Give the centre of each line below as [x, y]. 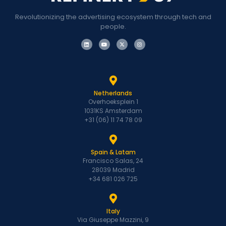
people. [113, 26]
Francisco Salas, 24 [113, 161]
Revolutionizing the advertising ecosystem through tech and [113, 17]
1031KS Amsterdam [113, 111]
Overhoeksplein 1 [113, 102]
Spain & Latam [113, 152]
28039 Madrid [113, 170]
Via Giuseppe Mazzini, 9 [113, 220]
